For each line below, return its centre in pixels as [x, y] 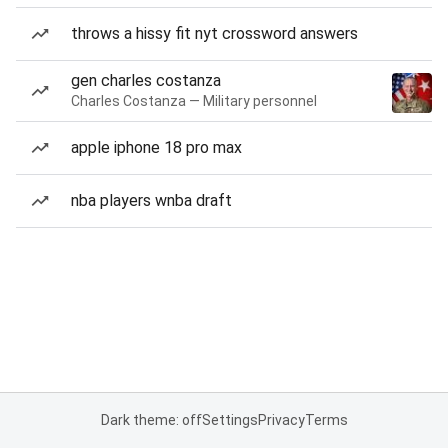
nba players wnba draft [151, 200]
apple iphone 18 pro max [156, 147]
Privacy [281, 420]
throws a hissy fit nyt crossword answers [214, 33]
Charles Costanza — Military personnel [194, 101]
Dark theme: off [151, 420]
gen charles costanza [146, 80]
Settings [229, 420]
